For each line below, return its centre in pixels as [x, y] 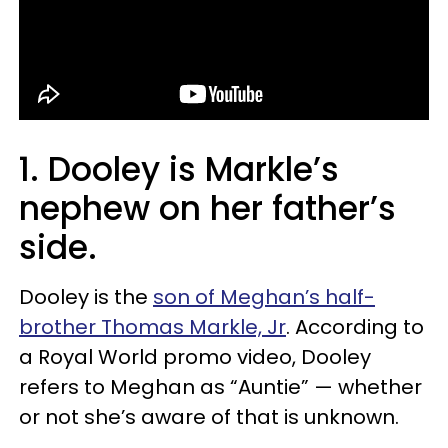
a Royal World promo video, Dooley [195, 356]
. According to [355, 326]
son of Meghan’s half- [264, 296]
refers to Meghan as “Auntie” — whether [220, 386]
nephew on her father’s [207, 208]
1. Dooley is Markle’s [179, 169]
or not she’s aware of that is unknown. [209, 416]
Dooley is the [86, 296]
